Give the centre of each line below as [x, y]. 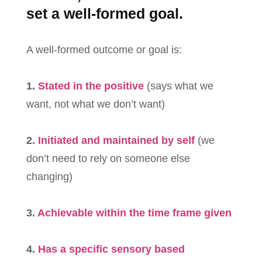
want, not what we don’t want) [96, 104]
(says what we [179, 86]
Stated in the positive [91, 86]
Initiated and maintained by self [116, 141]
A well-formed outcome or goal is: [104, 50]
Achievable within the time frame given [135, 213]
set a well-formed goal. [105, 14]
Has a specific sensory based [111, 249]
